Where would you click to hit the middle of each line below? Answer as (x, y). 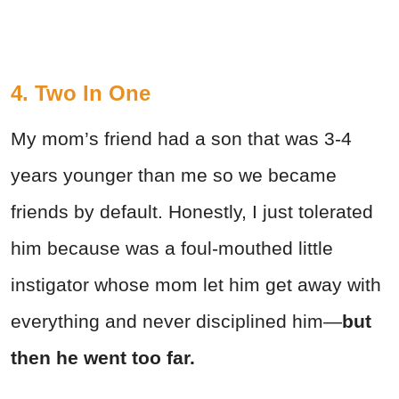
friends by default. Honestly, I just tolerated (192, 212)
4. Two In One (81, 94)
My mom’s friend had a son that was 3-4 (181, 139)
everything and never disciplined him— (176, 322)
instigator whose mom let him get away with (196, 285)
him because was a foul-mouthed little (172, 248)
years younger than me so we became (174, 175)
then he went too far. (103, 358)
